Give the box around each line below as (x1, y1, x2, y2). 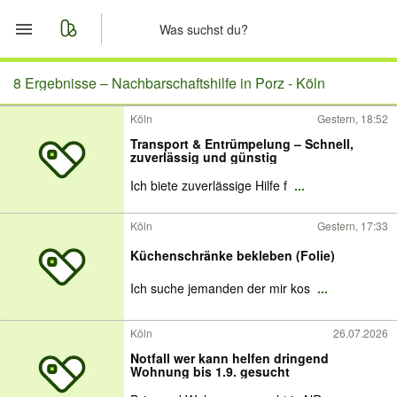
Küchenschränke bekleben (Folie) (130, 246, 335, 264)
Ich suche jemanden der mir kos (130, 279, 314, 297)
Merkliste (53, 113, 122, 136)
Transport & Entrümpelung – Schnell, (130, 135, 354, 152)
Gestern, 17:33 (317, 218, 388, 233)
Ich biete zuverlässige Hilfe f (130, 176, 291, 194)
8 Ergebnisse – (13, 73, 112, 93)
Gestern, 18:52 (317, 111, 388, 126)
